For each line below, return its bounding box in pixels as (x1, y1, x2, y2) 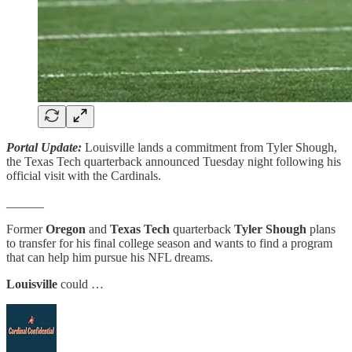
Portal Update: (6, 140, 82, 154)
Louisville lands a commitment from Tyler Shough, (82, 140, 337, 154)
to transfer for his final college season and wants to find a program (6, 236, 332, 250)
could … (57, 277, 104, 291)
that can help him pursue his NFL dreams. (6, 250, 213, 264)
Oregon (46, 222, 86, 236)
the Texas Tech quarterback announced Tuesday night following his (6, 154, 341, 168)
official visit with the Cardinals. (6, 168, 161, 182)
